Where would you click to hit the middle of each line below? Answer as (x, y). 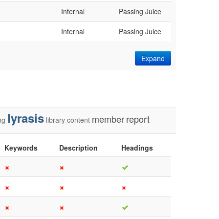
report (138, 119)
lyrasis (26, 118)
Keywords (21, 148)
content (78, 120)
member (108, 119)
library (55, 120)
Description (78, 148)
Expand (153, 58)
